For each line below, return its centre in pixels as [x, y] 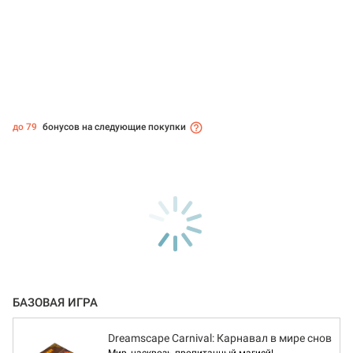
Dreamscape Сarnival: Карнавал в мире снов [220, 338]
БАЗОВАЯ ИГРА [55, 303]
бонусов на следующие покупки [113, 127]
